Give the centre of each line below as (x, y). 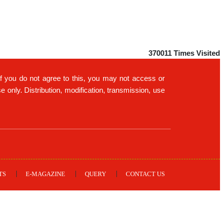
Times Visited (197, 53)
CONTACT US (145, 174)
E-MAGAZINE (45, 174)
